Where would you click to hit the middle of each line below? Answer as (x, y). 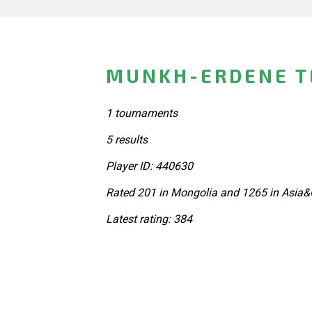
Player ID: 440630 (149, 166)
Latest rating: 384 (149, 219)
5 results (127, 139)
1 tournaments (142, 113)
